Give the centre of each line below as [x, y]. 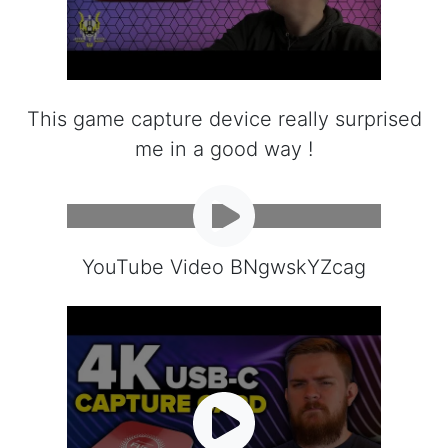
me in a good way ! [224, 148]
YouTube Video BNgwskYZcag [224, 266]
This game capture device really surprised [224, 118]
